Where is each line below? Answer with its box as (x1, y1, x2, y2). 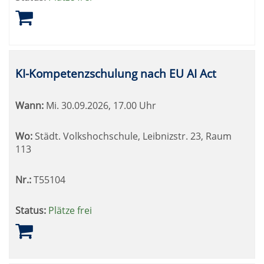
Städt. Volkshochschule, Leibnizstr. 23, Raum (32, 130, 232, 143)
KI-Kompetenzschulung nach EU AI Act (15, 65, 216, 81)
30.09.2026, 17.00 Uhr (59, 99, 156, 112)
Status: (15, 204, 46, 217)
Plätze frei (48, 204, 92, 217)
